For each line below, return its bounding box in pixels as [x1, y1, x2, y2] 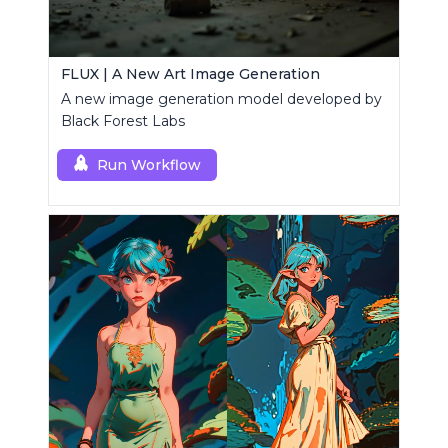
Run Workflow [97, 156, 201, 175]
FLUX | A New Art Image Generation [61, 65, 320, 84]
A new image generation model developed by [61, 90, 382, 109]
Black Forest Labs [61, 112, 185, 131]
